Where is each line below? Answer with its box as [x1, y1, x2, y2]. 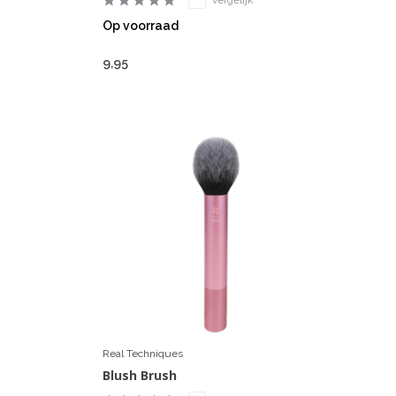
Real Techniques [102, 346, 183, 360]
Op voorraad [102, 18, 179, 33]
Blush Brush [102, 366, 177, 384]
